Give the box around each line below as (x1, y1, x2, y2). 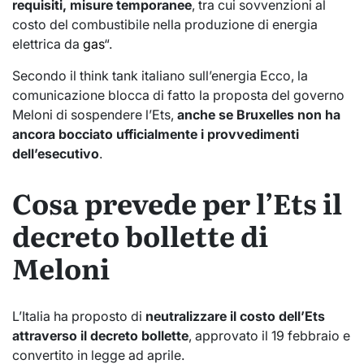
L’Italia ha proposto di (12, 308, 145, 325)
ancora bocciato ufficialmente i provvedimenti (12, 125, 299, 142)
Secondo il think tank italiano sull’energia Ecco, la (12, 67, 308, 84)
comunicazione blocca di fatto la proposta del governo (12, 86, 344, 103)
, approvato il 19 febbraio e (188, 327, 350, 344)
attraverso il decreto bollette (12, 327, 188, 344)
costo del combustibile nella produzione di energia (12, 15, 318, 32)
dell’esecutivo (12, 145, 99, 162)
